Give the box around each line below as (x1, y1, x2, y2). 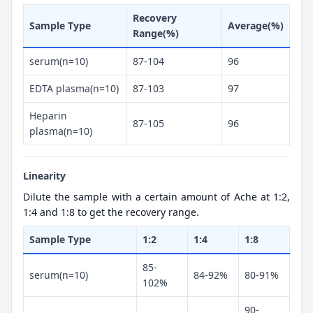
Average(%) (228, 18, 284, 32)
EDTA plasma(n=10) (29, 81, 119, 95)
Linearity (23, 168, 66, 182)
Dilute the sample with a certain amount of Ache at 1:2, (23, 189, 290, 203)
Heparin (29, 108, 67, 122)
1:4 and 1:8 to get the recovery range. (23, 205, 199, 219)
